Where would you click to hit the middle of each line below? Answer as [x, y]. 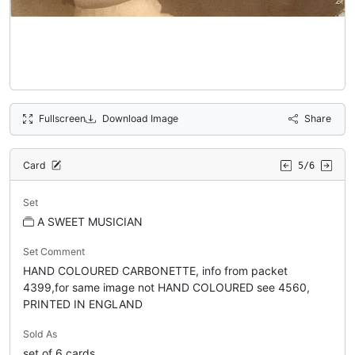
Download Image [140, 119]
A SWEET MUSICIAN [90, 221]
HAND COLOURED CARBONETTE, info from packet [155, 270]
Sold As [40, 334]
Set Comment [54, 251]
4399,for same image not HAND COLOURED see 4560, [166, 287]
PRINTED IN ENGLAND [83, 303]
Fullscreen [63, 119]
